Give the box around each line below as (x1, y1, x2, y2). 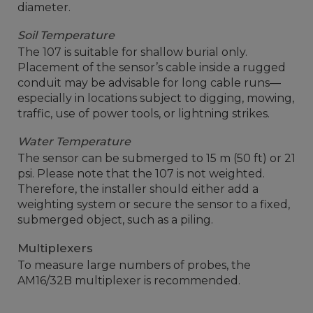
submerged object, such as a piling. (17, 212, 213, 226)
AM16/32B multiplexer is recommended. (17, 273, 240, 287)
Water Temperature (17, 134, 131, 148)
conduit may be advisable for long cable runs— (17, 75, 281, 89)
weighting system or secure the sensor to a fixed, (17, 197, 290, 211)
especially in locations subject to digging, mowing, (17, 91, 294, 105)
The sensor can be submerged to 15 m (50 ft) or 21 (17, 151, 296, 165)
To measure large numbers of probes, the (17, 258, 251, 272)
